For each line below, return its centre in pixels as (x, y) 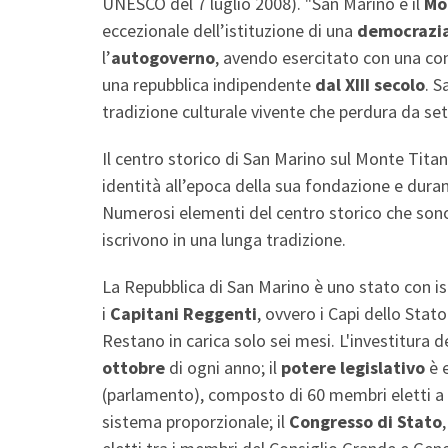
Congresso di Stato (365, 421)
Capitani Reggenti (181, 313)
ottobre (133, 367)
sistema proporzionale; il (195, 421)
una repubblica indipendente (208, 84)
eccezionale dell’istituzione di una (229, 30)
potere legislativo (353, 367)
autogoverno (163, 57)
